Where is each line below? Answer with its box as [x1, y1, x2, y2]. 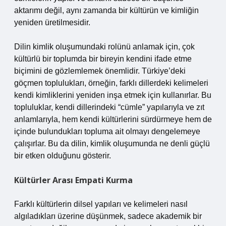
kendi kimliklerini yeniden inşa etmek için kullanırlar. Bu [14, 91, 211, 99]
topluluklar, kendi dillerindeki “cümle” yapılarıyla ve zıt [14, 103, 204, 111]
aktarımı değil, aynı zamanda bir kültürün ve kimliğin [14, 6, 199, 15]
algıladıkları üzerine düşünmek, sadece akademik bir [14, 212, 202, 220]
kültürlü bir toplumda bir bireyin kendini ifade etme [14, 54, 192, 63]
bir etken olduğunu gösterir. [14, 151, 111, 160]
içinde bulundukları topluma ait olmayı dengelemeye [14, 127, 200, 136]
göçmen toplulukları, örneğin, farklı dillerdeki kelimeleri [14, 79, 208, 87]
